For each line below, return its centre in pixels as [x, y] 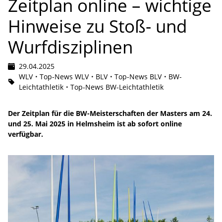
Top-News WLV [64, 76]
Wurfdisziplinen [70, 46]
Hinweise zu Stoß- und [97, 26]
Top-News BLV [138, 76]
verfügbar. [26, 134]
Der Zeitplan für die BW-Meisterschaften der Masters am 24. [110, 113]
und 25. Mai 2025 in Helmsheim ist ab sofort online [95, 123]
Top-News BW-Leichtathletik [117, 87]
